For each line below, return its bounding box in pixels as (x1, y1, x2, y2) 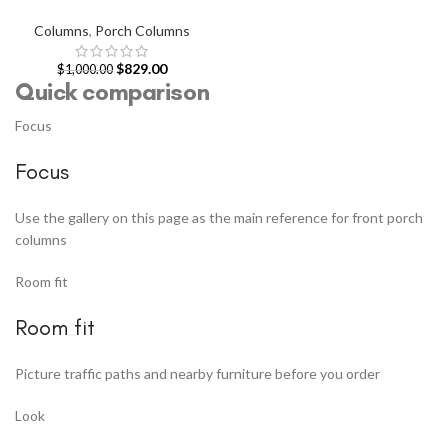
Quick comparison (15, 77, 210, 106)
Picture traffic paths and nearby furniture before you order (15, 365, 380, 383)
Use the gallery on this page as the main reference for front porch (15, 209, 423, 227)
